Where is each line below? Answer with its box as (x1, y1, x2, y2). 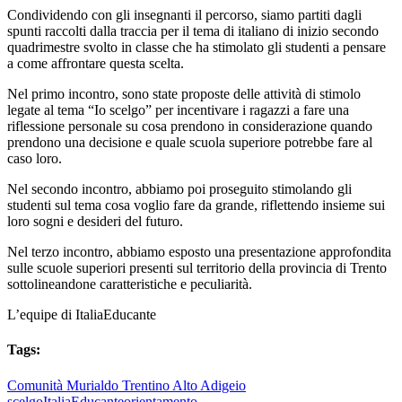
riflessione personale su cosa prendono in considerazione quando (7, 118, 372, 134)
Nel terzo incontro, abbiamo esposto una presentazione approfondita (7, 244, 391, 259)
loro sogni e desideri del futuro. (7, 214, 183, 229)
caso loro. (7, 151, 62, 166)
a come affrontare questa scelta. (7, 56, 184, 71)
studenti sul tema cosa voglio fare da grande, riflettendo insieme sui (7, 197, 385, 213)
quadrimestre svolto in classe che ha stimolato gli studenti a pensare (7, 39, 386, 55)
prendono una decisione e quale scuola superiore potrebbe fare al (7, 135, 372, 150)
